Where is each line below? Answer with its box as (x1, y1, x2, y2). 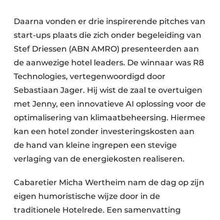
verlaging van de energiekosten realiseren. (14, 154, 185, 164)
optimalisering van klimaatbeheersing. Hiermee (14, 112, 205, 122)
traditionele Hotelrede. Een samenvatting (14, 205, 181, 215)
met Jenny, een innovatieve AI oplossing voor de (14, 99, 206, 109)
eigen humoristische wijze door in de (14, 191, 160, 201)
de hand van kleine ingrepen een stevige (14, 140, 177, 150)
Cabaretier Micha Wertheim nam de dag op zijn (14, 177, 204, 187)
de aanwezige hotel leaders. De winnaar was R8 (14, 57, 204, 67)
